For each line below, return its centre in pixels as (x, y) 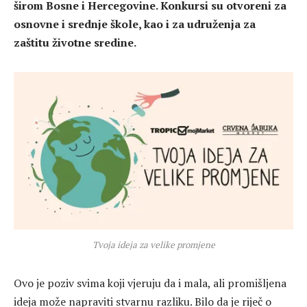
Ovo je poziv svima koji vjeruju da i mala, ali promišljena (150, 283)
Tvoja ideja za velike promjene (153, 245)
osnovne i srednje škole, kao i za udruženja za (135, 24)
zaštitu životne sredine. (75, 42)
